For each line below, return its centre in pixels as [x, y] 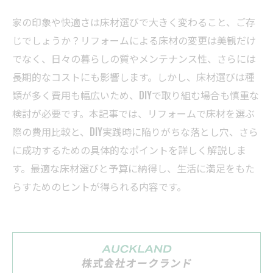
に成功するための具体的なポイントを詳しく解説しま [129, 150]
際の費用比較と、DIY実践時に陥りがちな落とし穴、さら [135, 132]
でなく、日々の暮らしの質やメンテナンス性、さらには [134, 58]
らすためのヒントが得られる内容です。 [99, 186]
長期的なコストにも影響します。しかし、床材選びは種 [133, 77]
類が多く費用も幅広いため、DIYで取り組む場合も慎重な [136, 95]
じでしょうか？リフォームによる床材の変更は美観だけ [134, 40]
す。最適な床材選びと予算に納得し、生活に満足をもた [133, 168]
